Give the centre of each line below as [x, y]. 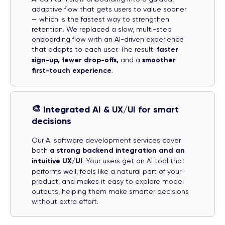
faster [167, 49]
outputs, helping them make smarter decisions [110, 191]
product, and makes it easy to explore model [108, 181]
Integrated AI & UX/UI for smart [111, 109]
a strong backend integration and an [117, 150]
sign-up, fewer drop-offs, [75, 60]
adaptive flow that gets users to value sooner [109, 9]
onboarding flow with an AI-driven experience [108, 39]
